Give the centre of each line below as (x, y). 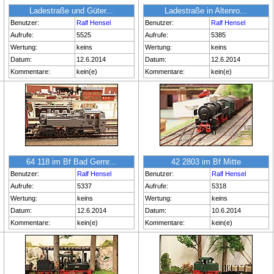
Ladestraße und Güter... (71, 11)
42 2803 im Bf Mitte (206, 162)
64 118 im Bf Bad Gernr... (71, 162)
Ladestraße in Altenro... (206, 11)
